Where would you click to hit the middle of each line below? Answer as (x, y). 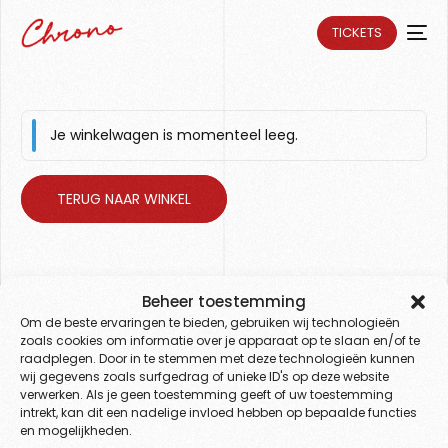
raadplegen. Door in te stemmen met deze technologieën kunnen (217, 358)
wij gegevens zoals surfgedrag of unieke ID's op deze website (204, 376)
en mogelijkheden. (76, 430)
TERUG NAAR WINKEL (124, 198)
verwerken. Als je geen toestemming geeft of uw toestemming (206, 394)
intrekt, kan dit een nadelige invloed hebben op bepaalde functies (218, 412)
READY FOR (224, 344)
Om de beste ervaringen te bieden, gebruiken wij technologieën (210, 322)
